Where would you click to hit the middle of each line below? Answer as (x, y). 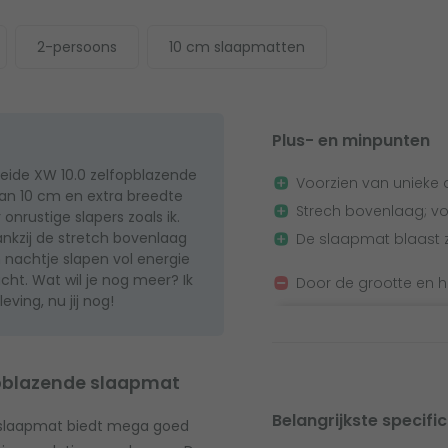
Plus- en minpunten (351, 141)
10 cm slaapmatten (237, 47)
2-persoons (77, 47)
